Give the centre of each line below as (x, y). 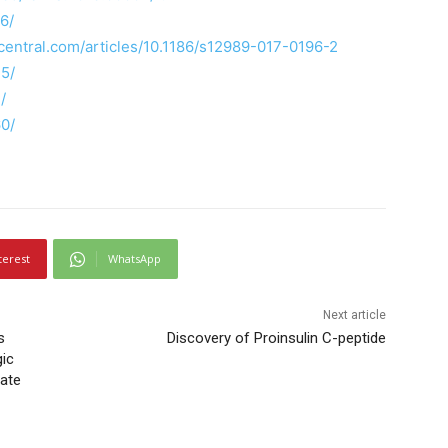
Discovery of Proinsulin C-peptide (276, 338)
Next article (354, 315)
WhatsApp (134, 259)
